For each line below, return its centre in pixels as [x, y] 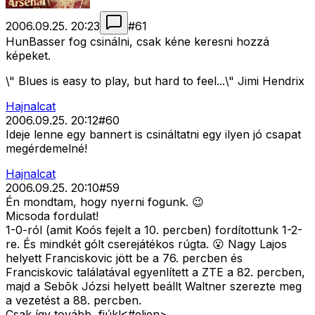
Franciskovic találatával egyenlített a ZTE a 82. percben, [155, 272]
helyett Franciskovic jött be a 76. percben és [124, 258]
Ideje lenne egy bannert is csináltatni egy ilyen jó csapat [153, 135]
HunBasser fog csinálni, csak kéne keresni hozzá [137, 42]
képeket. [28, 56]
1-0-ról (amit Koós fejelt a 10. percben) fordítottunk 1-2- [154, 230]
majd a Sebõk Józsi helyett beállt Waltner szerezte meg [154, 287]
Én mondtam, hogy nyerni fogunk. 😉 [105, 202]
